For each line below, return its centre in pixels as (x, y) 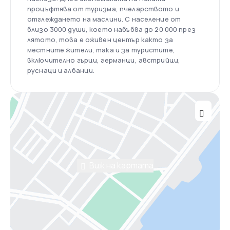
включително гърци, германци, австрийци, (104, 60)
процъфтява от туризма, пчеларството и (103, 8)
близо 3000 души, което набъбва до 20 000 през (111, 29)
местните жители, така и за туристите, (101, 50)
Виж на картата (121, 165)
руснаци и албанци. (61, 70)
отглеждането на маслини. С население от (104, 19)
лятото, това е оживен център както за (100, 39)
